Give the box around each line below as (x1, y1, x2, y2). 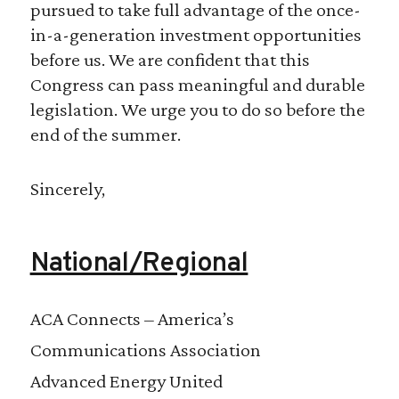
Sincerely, (29, 177, 105, 200)
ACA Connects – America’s (29, 307, 234, 330)
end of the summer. (29, 123, 181, 146)
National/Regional (29, 248, 248, 281)
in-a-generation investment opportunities (29, 23, 362, 46)
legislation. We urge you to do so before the (29, 98, 365, 121)
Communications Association (29, 338, 261, 361)
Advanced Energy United (29, 370, 223, 392)
